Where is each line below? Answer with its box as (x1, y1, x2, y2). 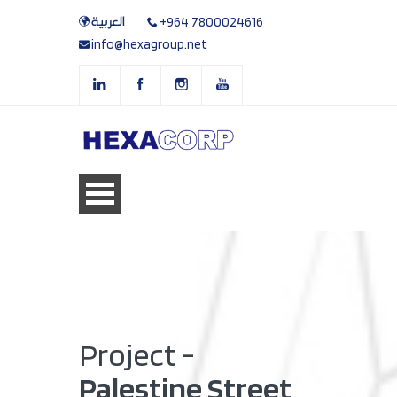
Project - (79, 335, 195, 375)
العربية (91, 12, 125, 33)
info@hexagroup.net (91, 36, 207, 52)
